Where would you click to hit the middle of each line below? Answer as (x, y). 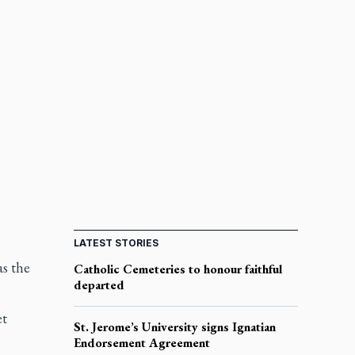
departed (99, 284)
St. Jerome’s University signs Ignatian (174, 326)
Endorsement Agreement (141, 342)
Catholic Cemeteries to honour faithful (177, 269)
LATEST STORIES (116, 242)
